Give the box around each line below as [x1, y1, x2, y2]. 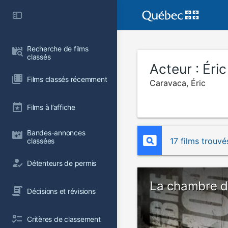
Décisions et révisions [27, 186, 96, 195]
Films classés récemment [27, 74, 107, 83]
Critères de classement [27, 214, 101, 223]
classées [27, 136, 55, 145]
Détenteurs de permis [27, 158, 97, 167]
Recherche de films [27, 44, 91, 53]
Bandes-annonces [27, 128, 88, 137]
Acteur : [150, 61, 203, 77]
